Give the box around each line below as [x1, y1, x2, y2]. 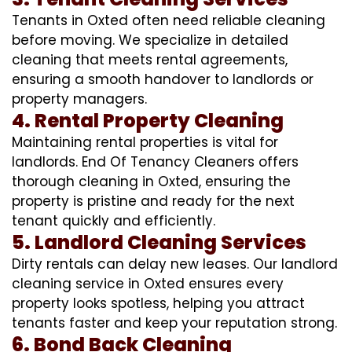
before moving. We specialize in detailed [12, 30, 288, 49]
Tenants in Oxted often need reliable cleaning [12, 10, 325, 30]
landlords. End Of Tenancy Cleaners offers [12, 152, 299, 171]
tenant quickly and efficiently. [12, 211, 215, 230]
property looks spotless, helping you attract [12, 293, 305, 313]
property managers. [12, 89, 147, 108]
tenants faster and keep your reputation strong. [12, 313, 337, 332]
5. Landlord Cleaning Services [12, 229, 306, 255]
